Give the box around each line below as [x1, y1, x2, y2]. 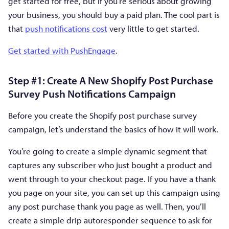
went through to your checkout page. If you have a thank [8, 173, 216, 185]
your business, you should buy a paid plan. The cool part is [8, 9, 220, 20]
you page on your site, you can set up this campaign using [8, 187, 220, 198]
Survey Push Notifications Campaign [8, 87, 176, 101]
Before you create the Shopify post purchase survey [8, 110, 197, 121]
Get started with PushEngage [8, 45, 116, 56]
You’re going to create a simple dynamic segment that [8, 146, 207, 157]
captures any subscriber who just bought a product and [8, 159, 212, 171]
